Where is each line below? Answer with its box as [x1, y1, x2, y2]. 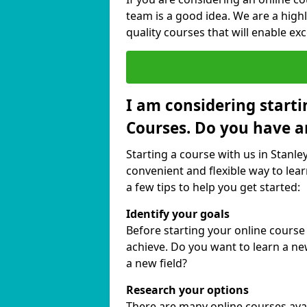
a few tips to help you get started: [126, 180, 300, 195]
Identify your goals [126, 206, 230, 221]
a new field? [126, 256, 187, 271]
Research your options [126, 282, 249, 297]
